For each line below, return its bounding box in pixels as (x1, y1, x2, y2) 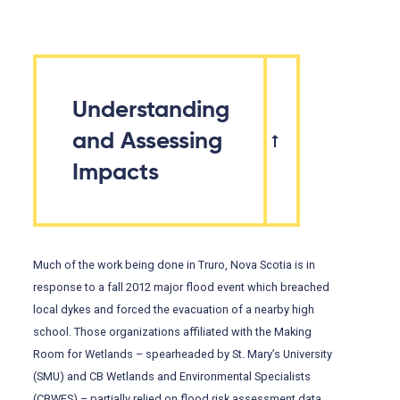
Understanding (72, 95, 230, 124)
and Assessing (72, 126, 223, 155)
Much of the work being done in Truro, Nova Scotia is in (33, 258, 316, 272)
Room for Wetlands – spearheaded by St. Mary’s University (33, 347, 333, 362)
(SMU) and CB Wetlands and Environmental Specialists (33, 370, 312, 384)
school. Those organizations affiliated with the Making (33, 325, 312, 339)
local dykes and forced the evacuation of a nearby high (33, 303, 315, 317)
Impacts (72, 157, 160, 187)
